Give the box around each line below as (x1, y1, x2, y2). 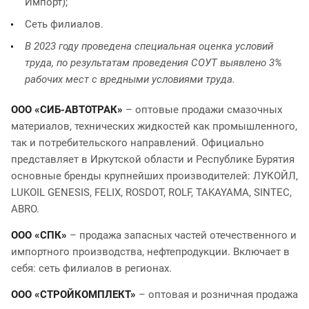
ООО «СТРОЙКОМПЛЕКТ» (11, 288, 136, 301)
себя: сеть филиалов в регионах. (11, 261, 172, 275)
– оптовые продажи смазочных (123, 103, 282, 116)
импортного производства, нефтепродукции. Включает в (11, 245, 290, 258)
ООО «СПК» (11, 228, 67, 241)
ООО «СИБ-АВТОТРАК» (11, 103, 123, 116)
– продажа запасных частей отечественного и (67, 228, 297, 241)
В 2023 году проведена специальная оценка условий (25, 39, 273, 52)
